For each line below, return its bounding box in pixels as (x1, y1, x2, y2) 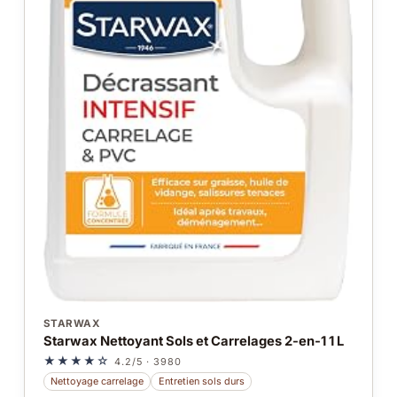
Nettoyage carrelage (51, 374, 144, 387)
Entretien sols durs (158, 374, 245, 387)
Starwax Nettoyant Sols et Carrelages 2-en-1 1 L (43, 333, 344, 350)
